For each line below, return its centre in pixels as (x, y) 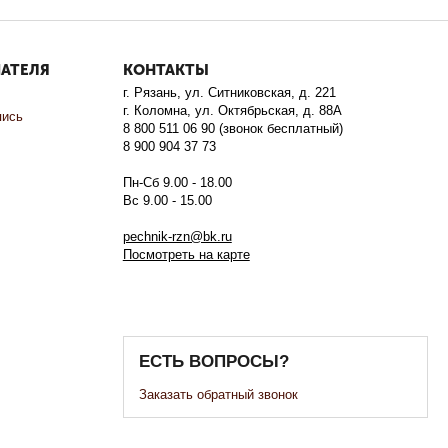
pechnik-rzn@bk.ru (177, 237)
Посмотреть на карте (186, 255)
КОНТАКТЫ (165, 70)
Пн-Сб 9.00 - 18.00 (177, 183)
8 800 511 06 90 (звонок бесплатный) (232, 129)
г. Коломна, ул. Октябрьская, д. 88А (232, 111)
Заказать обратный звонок (218, 395)
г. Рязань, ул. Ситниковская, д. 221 (229, 93)
